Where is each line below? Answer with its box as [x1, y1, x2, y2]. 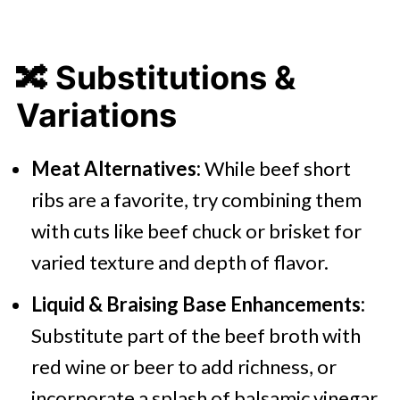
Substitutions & [54, 58, 296, 97]
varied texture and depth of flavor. [30, 250, 329, 274]
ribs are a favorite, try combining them [30, 187, 362, 212]
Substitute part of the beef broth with [30, 323, 361, 347]
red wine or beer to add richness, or [30, 354, 337, 379]
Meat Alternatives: [30, 156, 201, 180]
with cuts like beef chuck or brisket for [30, 219, 362, 243]
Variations [15, 96, 177, 135]
